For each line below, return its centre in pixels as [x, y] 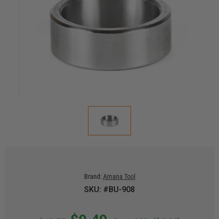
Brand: [93, 176]
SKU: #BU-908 [109, 189]
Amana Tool [119, 176]
